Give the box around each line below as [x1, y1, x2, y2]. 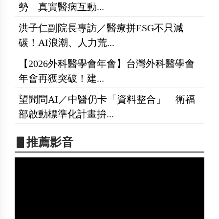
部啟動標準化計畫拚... [19, 108, 114, 119]
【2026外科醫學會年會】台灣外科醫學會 [19, 58, 195, 69]
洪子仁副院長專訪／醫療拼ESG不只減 [19, 22, 183, 33]
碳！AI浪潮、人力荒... [19, 37, 114, 48]
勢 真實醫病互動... [19, 1, 104, 12]
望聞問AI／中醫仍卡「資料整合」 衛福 [19, 93, 195, 105]
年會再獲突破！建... [19, 72, 104, 84]
